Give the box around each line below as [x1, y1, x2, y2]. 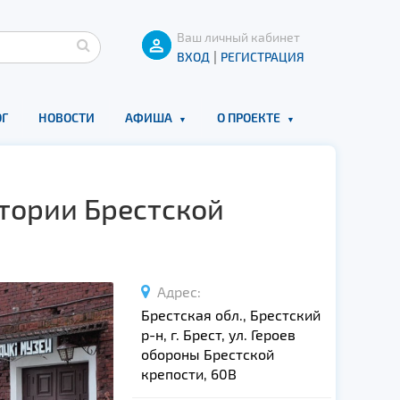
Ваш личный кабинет [177, 29, 300, 45]
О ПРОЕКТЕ [216, 110, 280, 125]
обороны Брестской [140, 346, 274, 362]
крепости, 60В [140, 365, 237, 382]
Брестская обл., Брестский [140, 306, 321, 323]
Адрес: [149, 283, 201, 300]
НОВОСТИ [37, 110, 95, 125]
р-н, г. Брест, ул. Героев [140, 326, 296, 343]
